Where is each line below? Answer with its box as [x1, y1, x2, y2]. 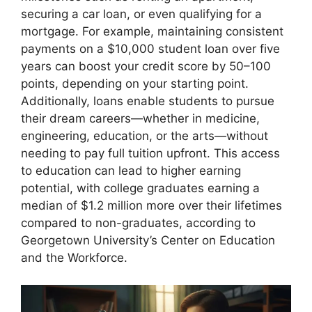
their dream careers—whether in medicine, [21, 111, 260, 126]
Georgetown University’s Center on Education [21, 233, 275, 248]
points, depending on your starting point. [21, 77, 249, 91]
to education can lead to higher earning [21, 164, 241, 178]
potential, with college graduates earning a [21, 181, 260, 196]
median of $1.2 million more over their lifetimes [21, 198, 282, 213]
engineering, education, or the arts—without [21, 129, 268, 143]
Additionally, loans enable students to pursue [21, 94, 274, 109]
